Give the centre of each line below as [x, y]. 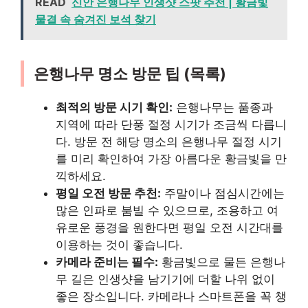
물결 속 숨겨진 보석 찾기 [96, 20]
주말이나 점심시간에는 [223, 194]
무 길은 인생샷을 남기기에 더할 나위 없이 [165, 279]
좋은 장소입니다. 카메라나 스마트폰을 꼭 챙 [171, 297]
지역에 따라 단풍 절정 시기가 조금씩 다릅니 [171, 125]
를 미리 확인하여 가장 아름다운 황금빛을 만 [171, 159]
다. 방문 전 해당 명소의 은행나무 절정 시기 [169, 142]
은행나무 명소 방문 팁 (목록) [130, 74]
